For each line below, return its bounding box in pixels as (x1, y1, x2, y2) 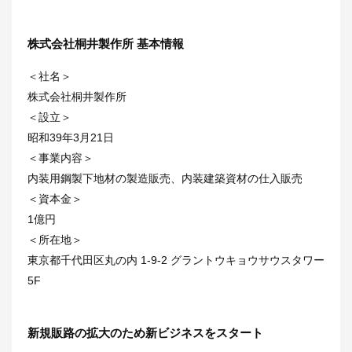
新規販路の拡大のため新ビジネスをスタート (27, 325, 263, 339)
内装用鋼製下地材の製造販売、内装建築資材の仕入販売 (27, 171, 302, 185)
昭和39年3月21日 (27, 130, 114, 144)
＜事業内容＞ (27, 151, 93, 164)
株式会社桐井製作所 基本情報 (27, 36, 184, 50)
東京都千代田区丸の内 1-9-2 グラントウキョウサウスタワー (27, 253, 324, 266)
